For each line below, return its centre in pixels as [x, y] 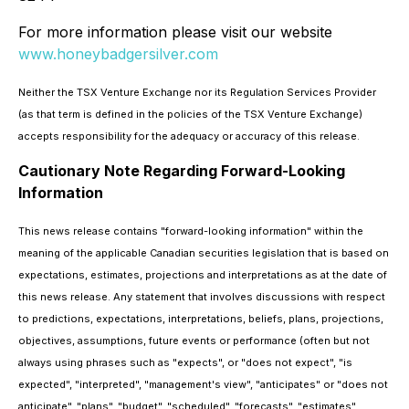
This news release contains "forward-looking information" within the [191, 231]
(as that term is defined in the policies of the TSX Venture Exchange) [190, 114]
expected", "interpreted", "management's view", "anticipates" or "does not [203, 384]
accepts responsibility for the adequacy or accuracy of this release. [189, 136]
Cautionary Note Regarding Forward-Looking [182, 171]
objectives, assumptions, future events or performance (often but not [194, 341]
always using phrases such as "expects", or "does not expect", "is [185, 362]
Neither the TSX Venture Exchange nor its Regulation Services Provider [197, 92]
